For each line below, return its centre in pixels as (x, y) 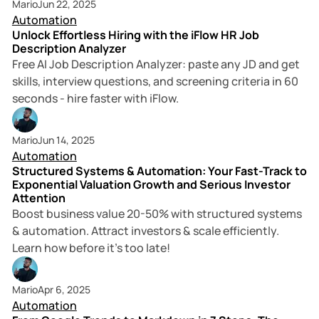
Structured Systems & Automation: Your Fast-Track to (159, 171)
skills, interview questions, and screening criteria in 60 (155, 82)
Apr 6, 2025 (64, 290)
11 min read (255, 130)
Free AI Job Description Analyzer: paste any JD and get (156, 64)
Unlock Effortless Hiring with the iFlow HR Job (135, 35)
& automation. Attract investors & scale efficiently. (145, 231)
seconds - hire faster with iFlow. (95, 99)
